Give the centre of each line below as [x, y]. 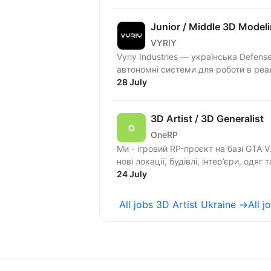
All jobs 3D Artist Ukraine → [184, 205]
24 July [132, 174]
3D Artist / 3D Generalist [207, 119]
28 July [132, 82]
